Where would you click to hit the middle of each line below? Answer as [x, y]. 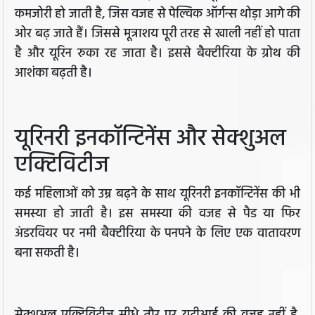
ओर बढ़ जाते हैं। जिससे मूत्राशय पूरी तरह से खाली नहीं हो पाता [157, 34]
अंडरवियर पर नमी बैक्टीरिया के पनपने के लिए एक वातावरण [157, 234]
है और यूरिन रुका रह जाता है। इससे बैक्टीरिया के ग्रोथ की [157, 54]
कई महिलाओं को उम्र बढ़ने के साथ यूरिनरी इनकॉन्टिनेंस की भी [157, 195]
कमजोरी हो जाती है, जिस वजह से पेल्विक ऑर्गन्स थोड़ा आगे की [157, 15]
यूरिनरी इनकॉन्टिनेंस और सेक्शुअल [150, 139]
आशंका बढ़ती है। [53, 74]
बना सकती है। [47, 254]
